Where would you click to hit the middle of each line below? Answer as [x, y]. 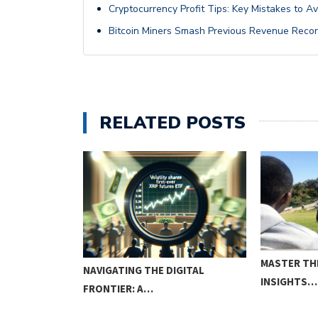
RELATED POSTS [172, 122]
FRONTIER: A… [118, 289]
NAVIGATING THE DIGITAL [144, 270]
